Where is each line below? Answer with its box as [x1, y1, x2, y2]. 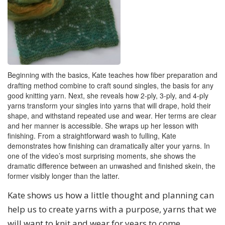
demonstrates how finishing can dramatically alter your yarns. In [8, 141, 210, 151]
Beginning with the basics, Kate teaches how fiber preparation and [8, 70, 217, 80]
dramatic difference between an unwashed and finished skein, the [8, 161, 215, 171]
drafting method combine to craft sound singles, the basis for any [8, 80, 213, 90]
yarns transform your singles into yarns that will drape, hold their [8, 100, 211, 110]
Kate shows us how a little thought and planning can [8, 189, 214, 201]
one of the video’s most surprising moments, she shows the [8, 151, 196, 161]
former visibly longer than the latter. [8, 171, 120, 181]
